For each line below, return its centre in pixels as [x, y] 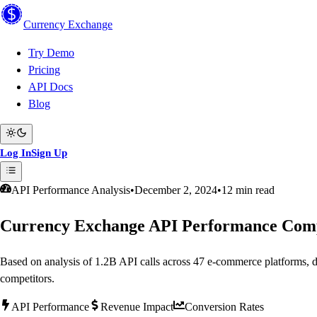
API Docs [51, 87]
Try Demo [51, 53]
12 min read [248, 190]
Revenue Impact [137, 306]
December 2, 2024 [176, 190]
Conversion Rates [224, 306]
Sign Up [49, 152]
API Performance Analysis [71, 190]
